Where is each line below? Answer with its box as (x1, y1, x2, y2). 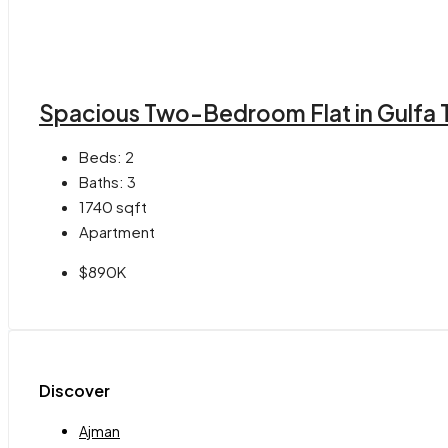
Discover (39, 379, 110, 401)
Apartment (79, 222, 155, 242)
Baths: (79, 172, 124, 192)
